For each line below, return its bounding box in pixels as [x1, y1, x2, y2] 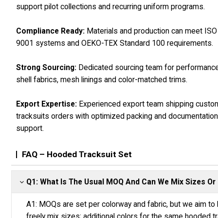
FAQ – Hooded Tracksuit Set [22, 149, 132, 160]
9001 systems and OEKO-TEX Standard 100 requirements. [16, 38, 214, 48]
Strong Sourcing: [16, 63, 77, 73]
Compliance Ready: [16, 26, 85, 36]
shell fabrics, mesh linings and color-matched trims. [16, 75, 188, 85]
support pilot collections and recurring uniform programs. [16, 2, 205, 12]
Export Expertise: [16, 99, 77, 109]
